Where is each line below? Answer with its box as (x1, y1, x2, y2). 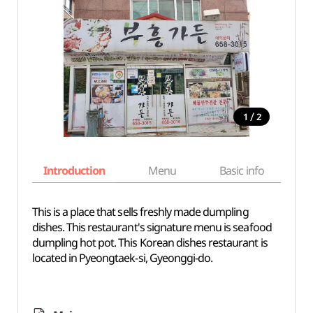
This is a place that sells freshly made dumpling (31, 204, 249, 219)
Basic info (219, 163, 264, 178)
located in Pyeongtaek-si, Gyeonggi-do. (31, 250, 213, 265)
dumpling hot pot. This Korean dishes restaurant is (31, 235, 268, 250)
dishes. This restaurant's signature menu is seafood (31, 219, 272, 235)
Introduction (43, 163, 105, 178)
